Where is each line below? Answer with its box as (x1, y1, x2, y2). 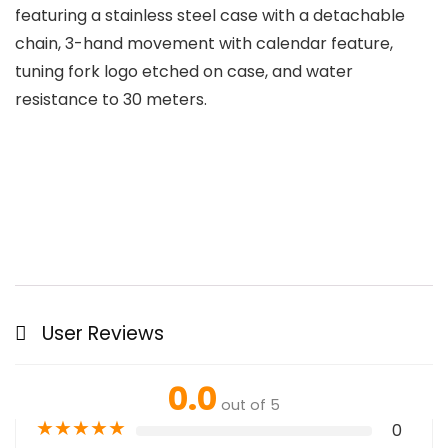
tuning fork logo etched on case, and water (15, 60, 353, 84)
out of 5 (221, 395, 280, 416)
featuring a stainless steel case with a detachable (15, 4, 405, 28)
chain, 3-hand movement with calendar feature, (15, 32, 393, 56)
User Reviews (42, 320, 164, 348)
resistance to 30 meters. (15, 88, 207, 112)
